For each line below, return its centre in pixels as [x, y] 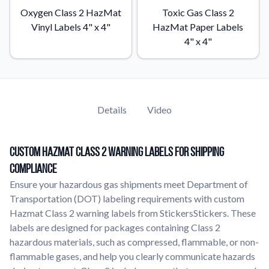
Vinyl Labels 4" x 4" [71, 26]
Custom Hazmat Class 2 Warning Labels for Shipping [117, 151]
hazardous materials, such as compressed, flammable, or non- [134, 241]
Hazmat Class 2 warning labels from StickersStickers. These [133, 213]
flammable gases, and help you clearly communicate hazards [132, 256]
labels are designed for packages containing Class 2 [115, 227]
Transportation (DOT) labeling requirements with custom [127, 198]
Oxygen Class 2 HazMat [71, 12]
